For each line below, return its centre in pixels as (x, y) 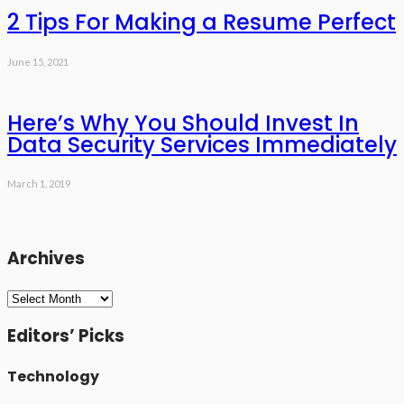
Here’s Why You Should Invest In (183, 123)
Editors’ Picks (66, 335)
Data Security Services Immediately (202, 144)
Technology (53, 376)
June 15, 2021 (38, 61)
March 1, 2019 (39, 184)
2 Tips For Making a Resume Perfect (202, 22)
